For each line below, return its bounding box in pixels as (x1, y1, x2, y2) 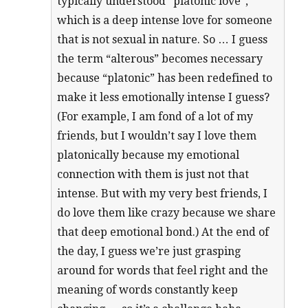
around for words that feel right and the (57, 264, 269, 278)
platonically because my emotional (57, 148, 240, 162)
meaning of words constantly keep (57, 283, 239, 297)
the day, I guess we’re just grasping (57, 245, 241, 258)
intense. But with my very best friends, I (57, 187, 268, 201)
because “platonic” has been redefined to (57, 71, 273, 85)
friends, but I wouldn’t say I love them (57, 129, 257, 143)
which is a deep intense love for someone (57, 14, 273, 27)
